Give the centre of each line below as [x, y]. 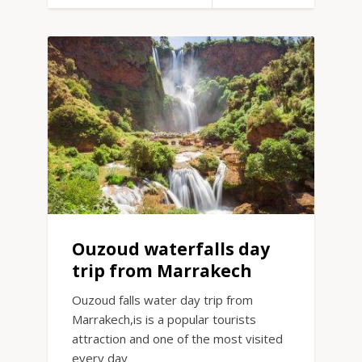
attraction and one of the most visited [177, 339]
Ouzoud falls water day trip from [162, 300]
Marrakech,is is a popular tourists [164, 320]
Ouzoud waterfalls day [171, 249]
